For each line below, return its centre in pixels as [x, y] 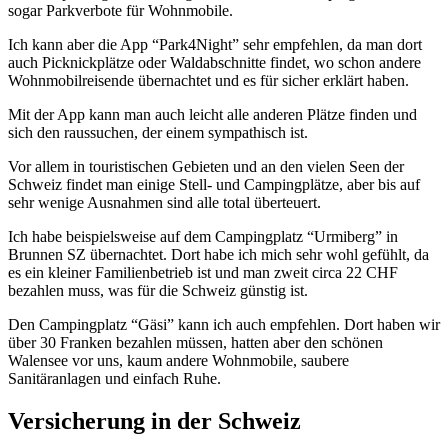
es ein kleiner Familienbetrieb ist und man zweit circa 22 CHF [203, 273]
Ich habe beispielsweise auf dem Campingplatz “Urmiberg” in [203, 237]
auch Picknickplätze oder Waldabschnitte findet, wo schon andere [214, 63]
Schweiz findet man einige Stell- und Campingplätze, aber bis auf [214, 185]
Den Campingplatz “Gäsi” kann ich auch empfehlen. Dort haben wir [224, 325]
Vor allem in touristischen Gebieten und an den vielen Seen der [206, 167]
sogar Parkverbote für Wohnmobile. [120, 11]
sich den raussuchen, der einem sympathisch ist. [158, 133]
